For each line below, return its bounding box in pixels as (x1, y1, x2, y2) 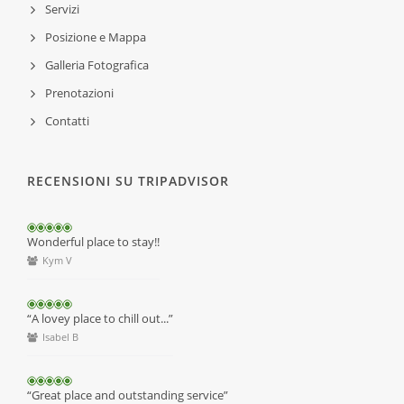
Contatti (45, 113, 89, 130)
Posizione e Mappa (45, 29, 146, 46)
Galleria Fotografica (45, 57, 149, 74)
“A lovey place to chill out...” (27, 310, 173, 327)
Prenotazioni (45, 85, 114, 102)
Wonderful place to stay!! (27, 234, 160, 251)
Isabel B (40, 330, 78, 344)
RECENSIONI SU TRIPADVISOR (27, 172, 229, 190)
